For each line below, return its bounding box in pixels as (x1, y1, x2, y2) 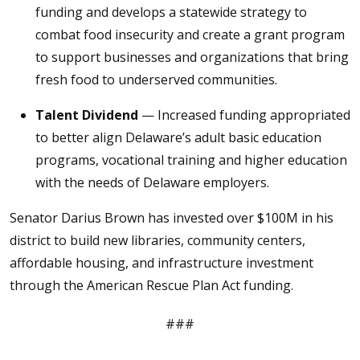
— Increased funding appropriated (138, 106, 350, 124)
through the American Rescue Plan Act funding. (10, 276, 293, 294)
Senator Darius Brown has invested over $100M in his (10, 209, 333, 227)
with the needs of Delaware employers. (35, 174, 269, 191)
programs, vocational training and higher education (35, 151, 347, 169)
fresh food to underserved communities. (35, 71, 280, 88)
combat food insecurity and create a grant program (35, 26, 345, 43)
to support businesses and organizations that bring (35, 48, 349, 66)
